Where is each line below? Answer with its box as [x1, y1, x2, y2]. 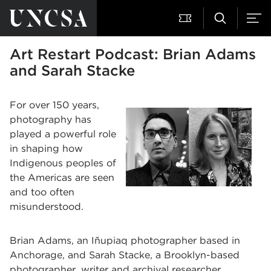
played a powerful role [10, 128, 116, 140]
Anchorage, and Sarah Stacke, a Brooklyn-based [10, 249, 240, 261]
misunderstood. [10, 201, 83, 212]
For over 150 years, [10, 99, 99, 111]
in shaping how [10, 143, 83, 154]
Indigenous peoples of [10, 157, 116, 169]
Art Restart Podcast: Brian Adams [10, 45, 256, 63]
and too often [10, 186, 74, 198]
